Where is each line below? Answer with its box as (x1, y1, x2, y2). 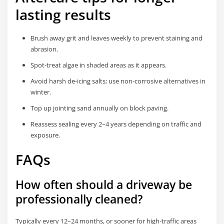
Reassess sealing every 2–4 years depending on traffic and (30, 119, 201, 128)
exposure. (30, 130, 60, 139)
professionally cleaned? (15, 191, 143, 207)
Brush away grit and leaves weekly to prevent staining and (30, 33, 202, 42)
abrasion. (30, 44, 58, 53)
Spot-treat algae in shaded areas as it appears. (30, 60, 166, 69)
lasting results (15, 4, 111, 24)
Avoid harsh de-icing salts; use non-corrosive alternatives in (30, 76, 205, 85)
